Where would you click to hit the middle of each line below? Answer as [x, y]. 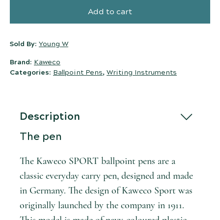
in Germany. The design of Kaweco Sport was [106, 191]
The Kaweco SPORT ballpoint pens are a [97, 161]
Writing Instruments [142, 73]
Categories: [31, 73]
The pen [41, 137]
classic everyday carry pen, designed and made [106, 176]
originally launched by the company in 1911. [102, 206]
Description [50, 117]
